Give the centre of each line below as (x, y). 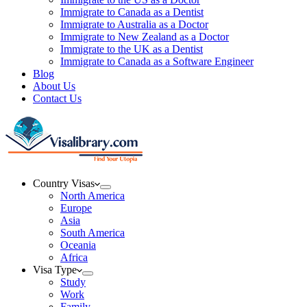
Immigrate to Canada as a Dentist (132, 12)
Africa (74, 257)
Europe (76, 208)
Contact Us (57, 98)
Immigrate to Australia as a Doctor (134, 24)
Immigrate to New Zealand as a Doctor (145, 37)
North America (93, 196)
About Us (54, 86)
